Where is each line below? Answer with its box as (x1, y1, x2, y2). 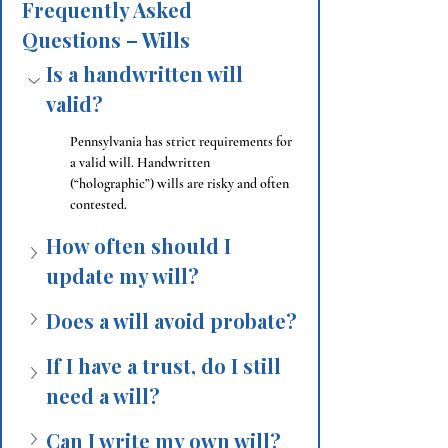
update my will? (46, 262, 199, 289)
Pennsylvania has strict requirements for (70, 133, 295, 150)
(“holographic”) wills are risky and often (70, 175, 292, 192)
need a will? (46, 382, 160, 409)
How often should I (46, 232, 236, 259)
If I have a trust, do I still (46, 352, 286, 379)
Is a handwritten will (46, 60, 248, 87)
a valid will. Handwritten (70, 154, 213, 171)
